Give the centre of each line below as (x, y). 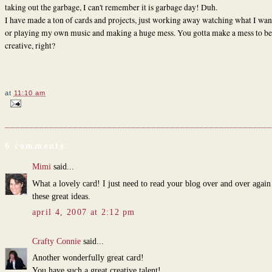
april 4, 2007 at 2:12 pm (83, 212)
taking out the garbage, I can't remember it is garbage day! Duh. (111, 7)
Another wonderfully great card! (88, 258)
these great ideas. (61, 196)
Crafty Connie (56, 241)
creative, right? (30, 45)
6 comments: (37, 146)
